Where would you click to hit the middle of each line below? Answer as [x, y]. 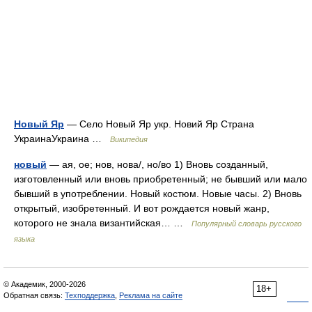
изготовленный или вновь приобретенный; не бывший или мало [161, 179]
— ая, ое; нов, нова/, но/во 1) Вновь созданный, [157, 164]
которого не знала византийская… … [103, 223]
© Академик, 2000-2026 [45, 284]
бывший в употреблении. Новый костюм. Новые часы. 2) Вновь [158, 194]
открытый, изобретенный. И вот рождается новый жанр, [142, 208]
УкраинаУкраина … [62, 139]
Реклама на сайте [151, 295]
